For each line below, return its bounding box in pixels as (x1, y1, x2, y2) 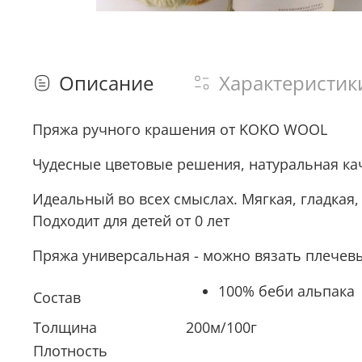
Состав (33, 288, 81, 308)
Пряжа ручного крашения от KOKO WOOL (32, 120, 327, 140)
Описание (59, 69, 154, 97)
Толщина (33, 318, 97, 338)
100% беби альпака (218, 281, 355, 301)
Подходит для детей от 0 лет (32, 211, 229, 231)
